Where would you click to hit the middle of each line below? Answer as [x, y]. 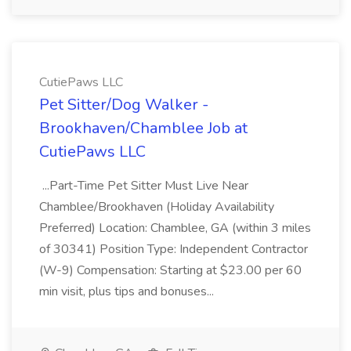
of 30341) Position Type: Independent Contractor [174, 249]
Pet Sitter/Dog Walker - [124, 105]
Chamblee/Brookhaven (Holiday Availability [157, 207]
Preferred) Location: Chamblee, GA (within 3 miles [175, 228]
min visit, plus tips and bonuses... [128, 291]
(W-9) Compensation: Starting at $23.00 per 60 [170, 270]
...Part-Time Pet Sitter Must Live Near [144, 186]
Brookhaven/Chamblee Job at [143, 128]
